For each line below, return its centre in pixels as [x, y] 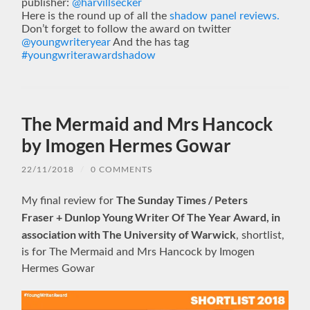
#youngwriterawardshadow [89, 55]
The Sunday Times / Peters [182, 199]
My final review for [69, 200]
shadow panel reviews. [225, 16]
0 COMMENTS [122, 169]
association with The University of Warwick [129, 234]
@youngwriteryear [66, 42]
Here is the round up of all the [96, 16]
